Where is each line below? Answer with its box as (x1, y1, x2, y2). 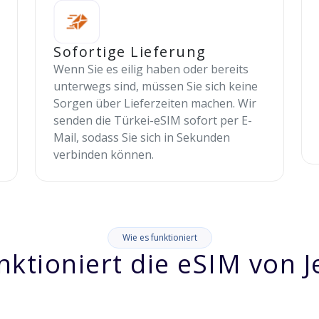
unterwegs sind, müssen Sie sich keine (53, 78, 258, 95)
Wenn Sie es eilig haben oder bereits (53, 61, 249, 78)
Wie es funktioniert (122, 231, 197, 244)
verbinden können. (53, 147, 155, 163)
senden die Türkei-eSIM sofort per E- (53, 113, 253, 129)
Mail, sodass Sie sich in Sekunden (53, 130, 231, 146)
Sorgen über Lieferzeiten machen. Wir (53, 95, 257, 112)
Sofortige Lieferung (53, 42, 206, 62)
